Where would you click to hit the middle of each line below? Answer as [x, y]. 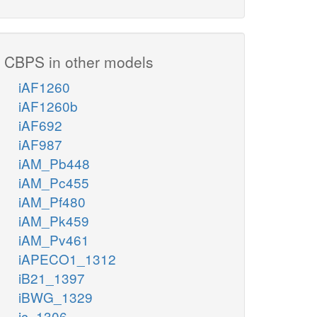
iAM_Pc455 [54, 183]
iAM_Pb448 [54, 163]
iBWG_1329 [56, 297]
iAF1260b [48, 106]
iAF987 [40, 144]
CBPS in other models [79, 62]
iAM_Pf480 [52, 202]
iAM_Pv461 [54, 240]
